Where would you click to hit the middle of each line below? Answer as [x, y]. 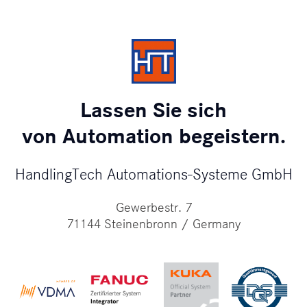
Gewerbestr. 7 [153, 207]
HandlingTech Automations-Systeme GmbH [153, 174]
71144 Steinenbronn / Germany [153, 224]
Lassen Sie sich [153, 110]
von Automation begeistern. [153, 136]
